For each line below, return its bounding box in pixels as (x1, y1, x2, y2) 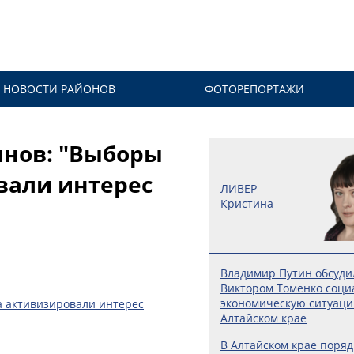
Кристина (220, 195, 273, 211)
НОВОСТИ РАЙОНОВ (2, 81, 115, 96)
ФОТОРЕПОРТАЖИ (205, 81, 305, 96)
